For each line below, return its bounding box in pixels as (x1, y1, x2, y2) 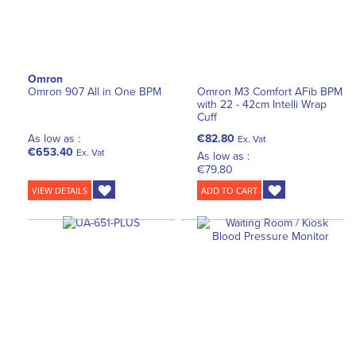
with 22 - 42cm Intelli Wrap (197, 98, 327, 112)
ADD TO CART (201, 184, 258, 197)
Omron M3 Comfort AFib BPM (197, 85, 343, 99)
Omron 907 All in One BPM (28, 85, 161, 99)
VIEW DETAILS (32, 184, 87, 197)
